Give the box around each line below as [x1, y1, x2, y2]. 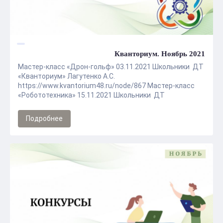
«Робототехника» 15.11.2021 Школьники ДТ [18, 91, 165, 99]
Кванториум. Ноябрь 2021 [114, 50, 205, 58]
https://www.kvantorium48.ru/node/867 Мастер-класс [18, 82, 195, 90]
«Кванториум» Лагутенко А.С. [18, 72, 115, 80]
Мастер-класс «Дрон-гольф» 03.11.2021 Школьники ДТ [18, 63, 204, 71]
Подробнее [26, 114, 63, 122]
